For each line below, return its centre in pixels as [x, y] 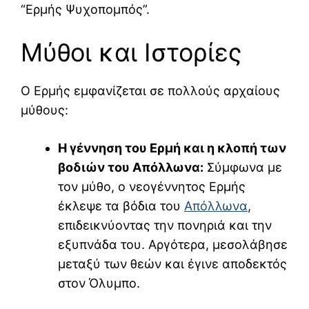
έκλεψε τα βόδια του [121, 206]
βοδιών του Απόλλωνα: [131, 168]
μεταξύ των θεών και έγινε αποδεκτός [172, 264]
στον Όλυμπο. [99, 283]
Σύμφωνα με [243, 168]
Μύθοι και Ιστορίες [131, 53]
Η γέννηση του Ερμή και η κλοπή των [172, 148]
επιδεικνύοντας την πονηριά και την [165, 226]
